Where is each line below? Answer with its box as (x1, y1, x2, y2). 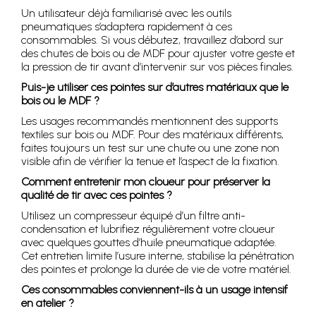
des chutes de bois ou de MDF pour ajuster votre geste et (21, 47, 295, 61)
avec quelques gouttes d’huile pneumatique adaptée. (21, 236, 276, 250)
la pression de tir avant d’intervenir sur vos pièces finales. (21, 60, 293, 74)
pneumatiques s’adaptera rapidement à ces (21, 20, 232, 34)
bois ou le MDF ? (21, 94, 99, 108)
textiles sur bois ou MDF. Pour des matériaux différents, (21, 128, 284, 142)
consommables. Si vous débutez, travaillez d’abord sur (21, 33, 284, 47)
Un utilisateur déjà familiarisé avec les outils (21, 6, 231, 20)
